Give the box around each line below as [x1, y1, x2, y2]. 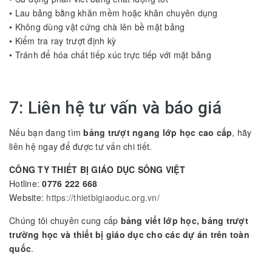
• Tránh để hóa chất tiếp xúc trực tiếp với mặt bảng [9, 48, 211, 61]
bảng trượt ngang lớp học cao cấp [83, 126, 233, 138]
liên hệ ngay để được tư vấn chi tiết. [9, 140, 152, 152]
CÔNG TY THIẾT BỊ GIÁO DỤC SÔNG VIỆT [9, 163, 185, 175]
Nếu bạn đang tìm [9, 126, 84, 138]
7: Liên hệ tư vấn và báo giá [9, 97, 222, 118]
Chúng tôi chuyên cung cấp [9, 214, 121, 226]
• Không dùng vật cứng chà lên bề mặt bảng [9, 20, 185, 33]
